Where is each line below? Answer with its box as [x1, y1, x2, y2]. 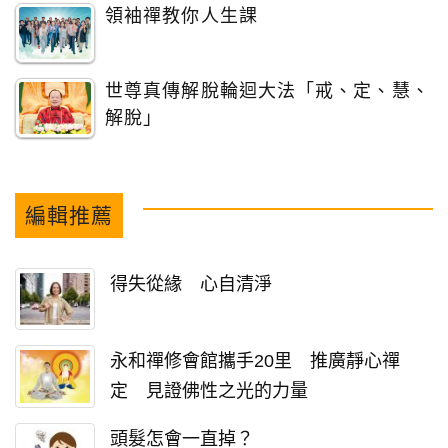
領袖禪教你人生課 [105, 5, 258, 26]
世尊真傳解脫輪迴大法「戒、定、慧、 [105, 80, 430, 101]
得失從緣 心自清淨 [110, 273, 272, 294]
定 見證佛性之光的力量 [110, 381, 308, 402]
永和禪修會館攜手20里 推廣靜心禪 [110, 351, 400, 372]
